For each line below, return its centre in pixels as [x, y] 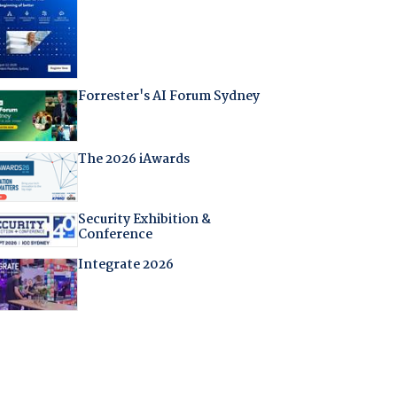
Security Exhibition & [144, 220]
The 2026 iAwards [133, 160]
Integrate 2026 [125, 265]
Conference [115, 235]
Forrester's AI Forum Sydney [168, 97]
